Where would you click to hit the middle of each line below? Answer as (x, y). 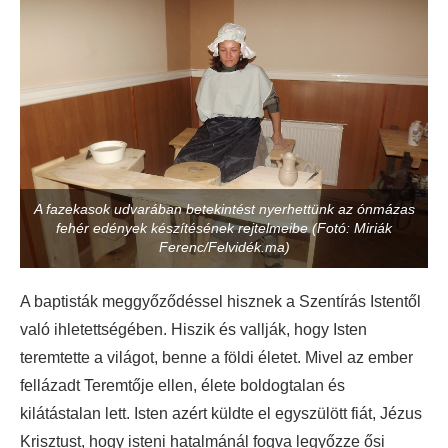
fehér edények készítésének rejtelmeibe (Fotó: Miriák (224, 227)
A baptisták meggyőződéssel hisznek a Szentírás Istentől (220, 301)
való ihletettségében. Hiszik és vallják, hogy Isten (193, 329)
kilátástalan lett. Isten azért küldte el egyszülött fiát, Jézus (221, 413)
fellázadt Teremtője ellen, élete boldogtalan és (182, 385)
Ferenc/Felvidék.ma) (224, 246)
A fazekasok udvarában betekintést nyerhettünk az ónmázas (224, 208)
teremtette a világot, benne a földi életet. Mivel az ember (216, 357)
